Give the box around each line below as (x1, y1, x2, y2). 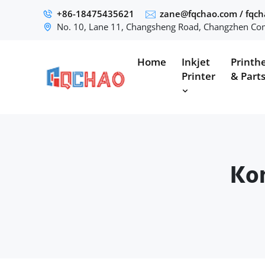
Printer (182, 69, 215, 83)
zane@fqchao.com (160, 8, 237, 20)
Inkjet (182, 55, 210, 69)
